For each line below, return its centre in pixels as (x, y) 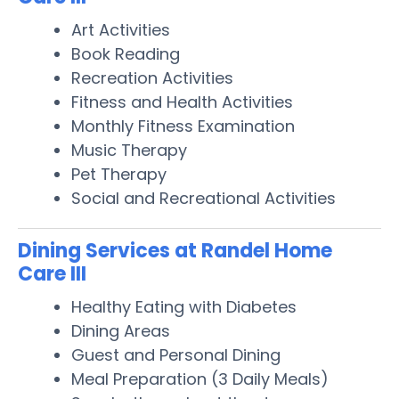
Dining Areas (121, 330)
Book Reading (126, 53)
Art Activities (121, 29)
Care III (52, 273)
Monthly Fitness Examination (183, 126)
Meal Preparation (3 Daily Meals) (200, 379)
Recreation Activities (152, 77)
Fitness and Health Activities (182, 102)
